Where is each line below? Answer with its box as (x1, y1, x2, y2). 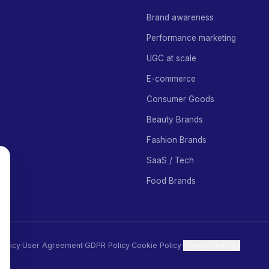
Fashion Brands (147, 135, 207, 145)
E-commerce (147, 74, 196, 83)
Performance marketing (147, 33, 236, 43)
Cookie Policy (131, 241, 181, 250)
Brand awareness (147, 13, 214, 22)
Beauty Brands (147, 115, 203, 124)
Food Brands (147, 176, 196, 186)
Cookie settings (183, 241, 240, 250)
